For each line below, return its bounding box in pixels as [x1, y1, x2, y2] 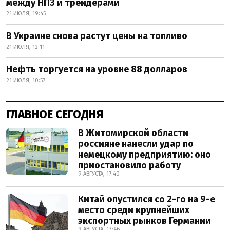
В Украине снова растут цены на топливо [6, 30, 187, 42]
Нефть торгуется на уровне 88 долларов [6, 64, 187, 75]
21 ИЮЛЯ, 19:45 [6, 10, 46, 17]
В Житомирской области [78, 127, 188, 139]
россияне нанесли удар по [78, 138, 194, 150]
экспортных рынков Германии [78, 215, 211, 227]
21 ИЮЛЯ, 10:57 [6, 77, 45, 84]
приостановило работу [78, 160, 181, 171]
